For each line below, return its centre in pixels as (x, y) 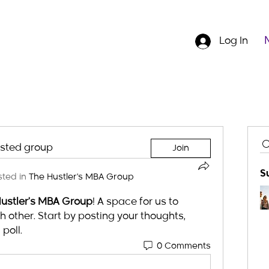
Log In (234, 41)
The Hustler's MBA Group (81, 177)
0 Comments (184, 246)
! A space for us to (135, 202)
